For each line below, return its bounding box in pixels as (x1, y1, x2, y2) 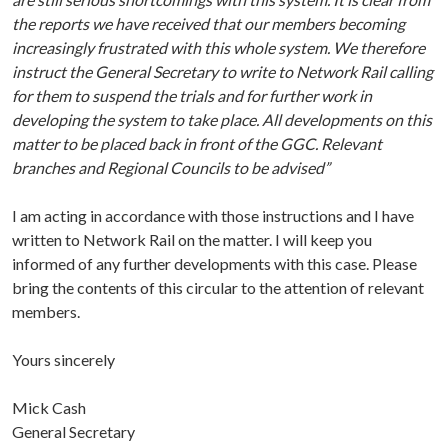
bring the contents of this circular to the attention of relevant (12, 278, 424, 298)
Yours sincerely (12, 350, 115, 370)
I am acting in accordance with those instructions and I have (12, 206, 414, 226)
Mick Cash (12, 398, 86, 418)
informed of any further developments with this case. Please (12, 254, 417, 274)
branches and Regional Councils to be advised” (12, 158, 330, 178)
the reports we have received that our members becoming (12, 14, 405, 34)
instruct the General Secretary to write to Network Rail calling (12, 62, 433, 82)
